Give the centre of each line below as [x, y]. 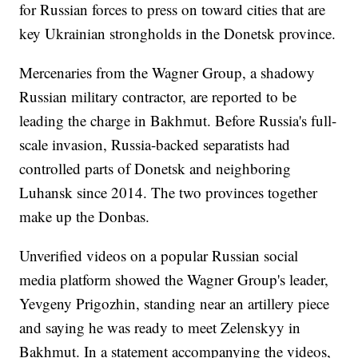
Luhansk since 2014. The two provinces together [169, 193]
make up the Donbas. [85, 217]
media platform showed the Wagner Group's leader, [174, 280]
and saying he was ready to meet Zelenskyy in [160, 328]
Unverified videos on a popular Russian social [159, 256]
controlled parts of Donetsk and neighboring [155, 169]
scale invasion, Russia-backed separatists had [155, 145]
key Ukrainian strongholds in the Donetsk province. [178, 34]
